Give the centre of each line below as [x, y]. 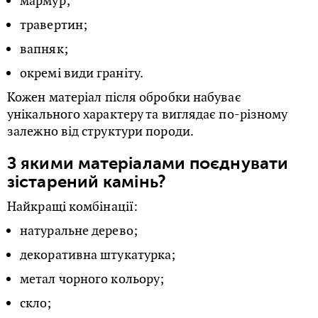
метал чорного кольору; [92, 279]
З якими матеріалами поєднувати [148, 163]
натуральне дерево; [79, 230]
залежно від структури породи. [100, 131]
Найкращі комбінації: [72, 206]
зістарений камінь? [87, 182]
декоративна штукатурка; [98, 254]
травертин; [54, 24]
